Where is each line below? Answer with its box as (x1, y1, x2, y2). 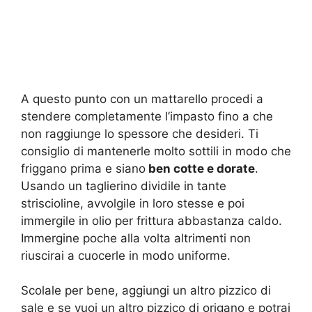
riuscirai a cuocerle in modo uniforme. (21, 248, 231, 263)
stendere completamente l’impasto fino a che (21, 109, 273, 123)
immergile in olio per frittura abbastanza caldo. (21, 213, 282, 228)
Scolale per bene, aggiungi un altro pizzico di (21, 283, 271, 298)
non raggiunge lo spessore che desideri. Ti (21, 126, 258, 141)
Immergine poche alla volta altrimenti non (21, 231, 251, 245)
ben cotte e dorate (146, 161, 255, 175)
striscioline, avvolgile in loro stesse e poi (21, 196, 244, 210)
